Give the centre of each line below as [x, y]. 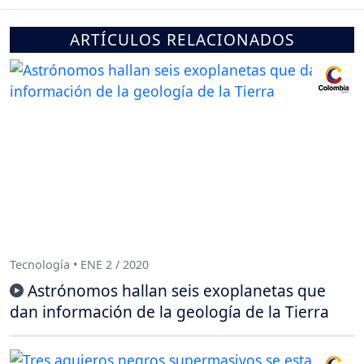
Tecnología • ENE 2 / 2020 [79, 265]
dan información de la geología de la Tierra [169, 311]
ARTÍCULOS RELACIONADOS [182, 39]
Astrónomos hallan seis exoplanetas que [177, 290]
